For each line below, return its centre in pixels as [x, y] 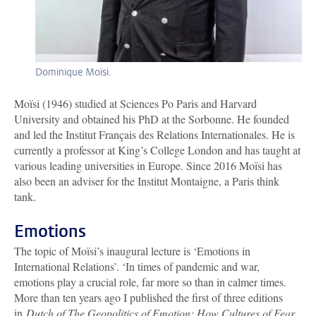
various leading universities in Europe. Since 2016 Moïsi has [148, 166]
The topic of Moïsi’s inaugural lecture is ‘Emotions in [132, 251]
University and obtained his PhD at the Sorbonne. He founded [152, 119]
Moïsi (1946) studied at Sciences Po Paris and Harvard [135, 104]
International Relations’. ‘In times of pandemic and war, [137, 267]
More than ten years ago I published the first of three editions [148, 298]
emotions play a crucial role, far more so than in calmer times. [150, 282]
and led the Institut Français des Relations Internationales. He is [154, 135]
